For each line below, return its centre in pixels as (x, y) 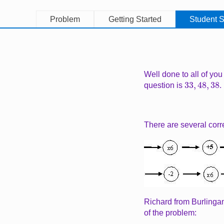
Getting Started (135, 19)
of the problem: (170, 213)
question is (164, 85)
